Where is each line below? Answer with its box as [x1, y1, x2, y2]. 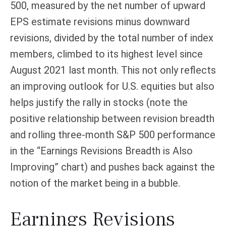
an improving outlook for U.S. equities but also [10, 80, 214, 92]
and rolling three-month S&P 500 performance [10, 128, 215, 141]
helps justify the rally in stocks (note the [10, 96, 188, 108]
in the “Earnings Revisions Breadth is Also [10, 144, 193, 157]
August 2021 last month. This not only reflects [10, 64, 216, 76]
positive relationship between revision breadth [10, 112, 214, 125]
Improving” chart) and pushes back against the [10, 160, 215, 173]
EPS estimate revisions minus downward [10, 15, 190, 28]
